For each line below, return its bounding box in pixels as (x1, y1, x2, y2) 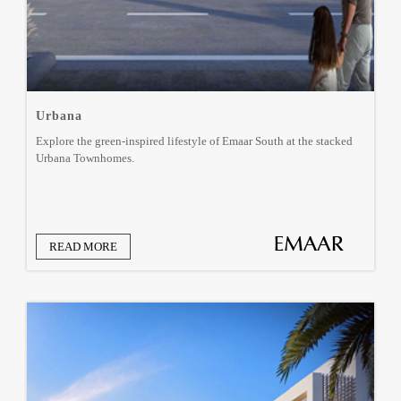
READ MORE (49, 240, 117, 254)
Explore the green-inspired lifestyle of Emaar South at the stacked (36, 134, 353, 149)
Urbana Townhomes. (36, 151, 134, 166)
